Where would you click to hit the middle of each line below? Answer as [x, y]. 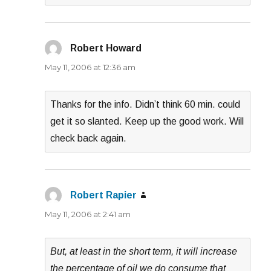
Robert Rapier [104, 195]
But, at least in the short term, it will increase [144, 251]
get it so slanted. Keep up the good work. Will [147, 121]
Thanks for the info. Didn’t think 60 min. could [145, 104]
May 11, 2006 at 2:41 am [88, 214]
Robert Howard [106, 48]
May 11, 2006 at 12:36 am [90, 67]
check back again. [89, 138]
